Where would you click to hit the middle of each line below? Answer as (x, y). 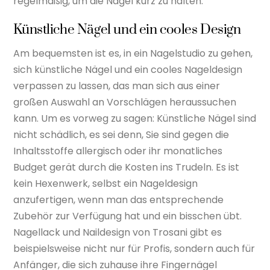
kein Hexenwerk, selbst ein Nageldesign (106, 183)
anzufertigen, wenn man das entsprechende (119, 199)
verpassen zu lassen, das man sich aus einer (117, 86)
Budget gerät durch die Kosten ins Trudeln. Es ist (127, 167)
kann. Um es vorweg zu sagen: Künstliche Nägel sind (135, 118)
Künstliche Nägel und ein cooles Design (127, 30)
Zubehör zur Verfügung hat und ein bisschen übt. (128, 216)
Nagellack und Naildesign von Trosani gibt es (118, 232)
